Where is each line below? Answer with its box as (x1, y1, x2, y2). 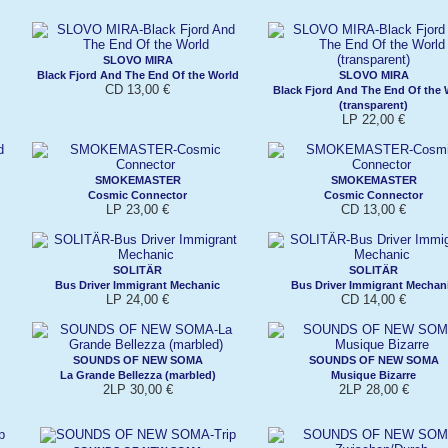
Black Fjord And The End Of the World (36, 68, 239, 81)
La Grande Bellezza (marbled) (59, 368, 216, 381)
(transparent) (339, 98, 408, 111)
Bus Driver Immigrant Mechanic (55, 278, 220, 291)
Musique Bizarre (331, 368, 416, 381)
